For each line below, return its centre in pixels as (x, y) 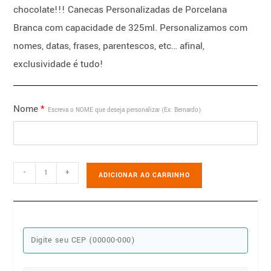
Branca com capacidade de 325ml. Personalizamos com (131, 28)
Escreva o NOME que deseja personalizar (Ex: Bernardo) (125, 110)
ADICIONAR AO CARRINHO (145, 175)
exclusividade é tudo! (59, 64)
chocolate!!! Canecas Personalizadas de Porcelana (120, 9)
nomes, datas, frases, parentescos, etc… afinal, (109, 46)
